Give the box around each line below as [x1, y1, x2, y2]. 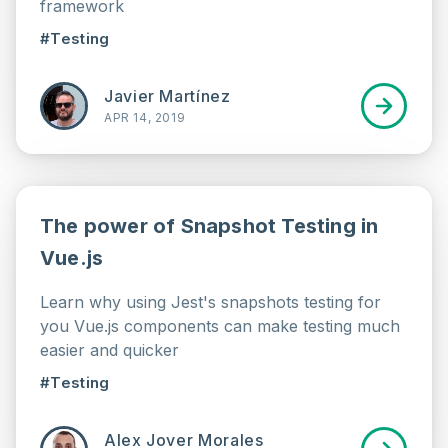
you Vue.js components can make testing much [40, 316, 400, 336]
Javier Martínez [104, 86, 231, 106]
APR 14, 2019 [104, 110, 186, 125]
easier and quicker [40, 340, 179, 360]
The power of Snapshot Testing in [40, 214, 379, 238]
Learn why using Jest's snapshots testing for [40, 292, 381, 312]
